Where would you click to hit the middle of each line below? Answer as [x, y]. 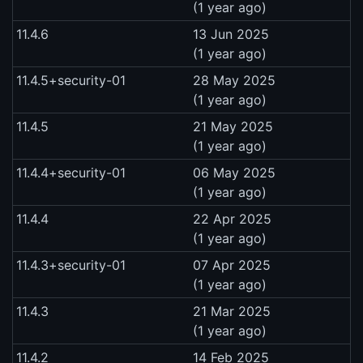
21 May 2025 [233, 126]
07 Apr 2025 [232, 265]
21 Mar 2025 [232, 311]
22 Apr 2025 [232, 218]
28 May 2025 [234, 80]
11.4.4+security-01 [71, 172]
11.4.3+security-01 [71, 265]
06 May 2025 [234, 172]
